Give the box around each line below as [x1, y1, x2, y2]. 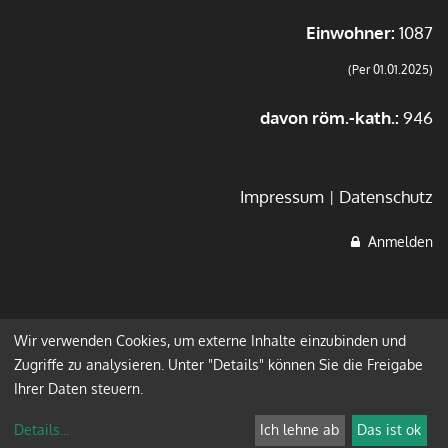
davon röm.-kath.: [260, 106, 399, 128]
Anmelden [360, 232, 433, 250]
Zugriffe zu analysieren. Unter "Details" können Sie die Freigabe [14, 355, 423, 373]
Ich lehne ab [260, 421, 340, 439]
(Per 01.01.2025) [348, 61, 433, 77]
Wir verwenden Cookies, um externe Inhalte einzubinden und [14, 331, 406, 349]
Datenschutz [339, 185, 433, 207]
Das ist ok [357, 421, 422, 439]
